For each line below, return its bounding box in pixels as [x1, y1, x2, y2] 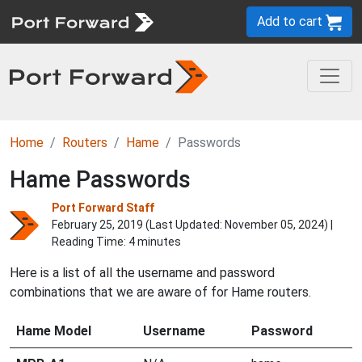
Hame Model [16, 323, 91, 339]
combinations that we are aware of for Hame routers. [10, 284, 311, 300]
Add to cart [257, 14, 326, 29]
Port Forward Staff [52, 201, 154, 214]
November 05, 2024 [225, 218, 324, 231]
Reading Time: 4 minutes [52, 235, 181, 248]
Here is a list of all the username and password [10, 265, 275, 280]
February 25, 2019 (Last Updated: [52, 218, 225, 231]
